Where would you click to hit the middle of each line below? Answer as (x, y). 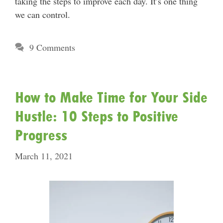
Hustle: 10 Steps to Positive (97, 116)
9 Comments (52, 47)
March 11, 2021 (44, 156)
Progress (41, 135)
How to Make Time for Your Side (111, 97)
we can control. (43, 14)
